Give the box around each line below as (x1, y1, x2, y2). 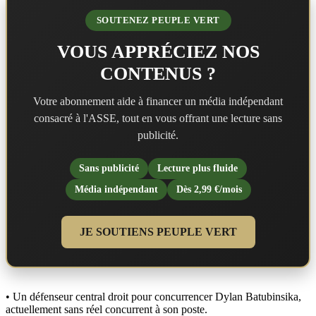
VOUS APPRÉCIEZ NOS (56, 41, 260, 62)
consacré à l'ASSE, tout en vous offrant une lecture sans (34, 111, 282, 124)
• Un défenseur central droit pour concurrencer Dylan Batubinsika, (6, 290, 301, 303)
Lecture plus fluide (157, 162, 238, 174)
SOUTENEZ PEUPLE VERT (96, 14, 220, 25)
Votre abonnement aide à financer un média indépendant (33, 95, 283, 107)
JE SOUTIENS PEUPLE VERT (79, 225, 237, 238)
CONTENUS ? (100, 63, 216, 84)
